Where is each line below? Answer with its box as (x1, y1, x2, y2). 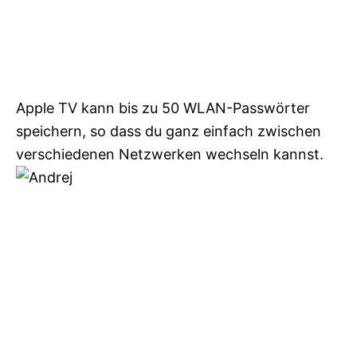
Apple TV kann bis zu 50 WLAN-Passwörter (16, 99, 310, 116)
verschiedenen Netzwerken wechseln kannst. (16, 145, 324, 163)
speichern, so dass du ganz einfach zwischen (16, 122, 321, 139)
